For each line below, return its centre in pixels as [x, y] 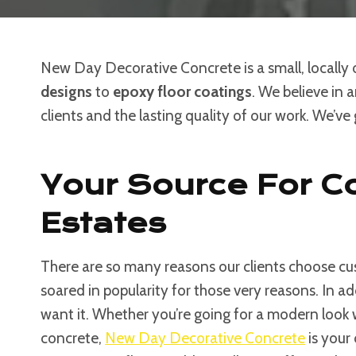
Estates [103, 223]
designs [66, 92]
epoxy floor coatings [182, 92]
